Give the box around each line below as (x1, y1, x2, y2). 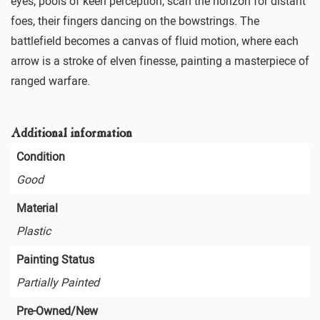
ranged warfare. (11, 74, 90, 89)
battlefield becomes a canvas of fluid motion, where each (11, 34, 299, 49)
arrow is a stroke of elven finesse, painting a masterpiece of (11, 54, 309, 69)
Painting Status (16, 253, 94, 267)
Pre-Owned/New (16, 304, 98, 319)
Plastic (16, 224, 51, 239)
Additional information (11, 127, 132, 142)
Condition (16, 150, 65, 164)
